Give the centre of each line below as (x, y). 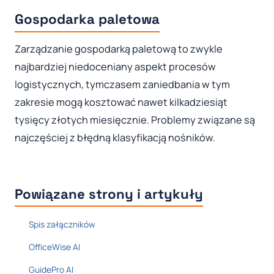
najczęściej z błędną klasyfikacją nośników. (115, 138)
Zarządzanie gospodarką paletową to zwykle (119, 49)
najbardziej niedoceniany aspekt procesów (115, 67)
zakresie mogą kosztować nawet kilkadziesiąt (121, 102)
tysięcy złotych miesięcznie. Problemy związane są (135, 120)
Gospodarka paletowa (87, 20)
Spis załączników (62, 224)
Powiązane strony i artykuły (109, 194)
